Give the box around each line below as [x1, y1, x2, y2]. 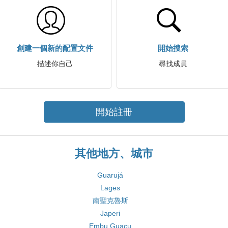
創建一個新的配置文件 [17, 44, 93, 52]
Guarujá [97, 171, 123, 179]
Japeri [100, 209, 120, 217]
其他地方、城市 [75, 147, 153, 160]
